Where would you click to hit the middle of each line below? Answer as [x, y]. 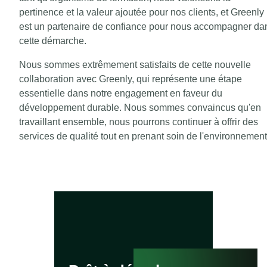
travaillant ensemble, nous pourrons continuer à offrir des [139, 122]
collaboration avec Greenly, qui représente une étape [131, 79]
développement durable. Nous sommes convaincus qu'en [140, 108]
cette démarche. [53, 41]
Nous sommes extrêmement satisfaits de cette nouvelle [135, 65]
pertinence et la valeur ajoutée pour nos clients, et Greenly [142, 13]
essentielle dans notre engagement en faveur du [121, 94]
